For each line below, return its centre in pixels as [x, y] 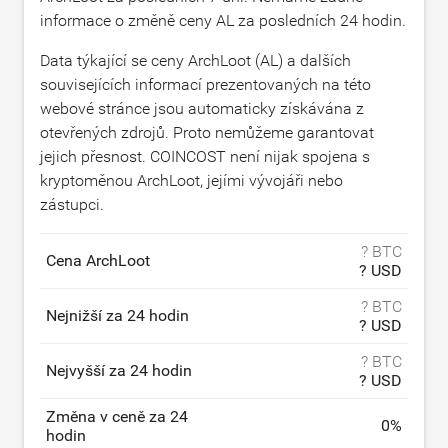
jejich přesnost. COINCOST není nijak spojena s [205, 156]
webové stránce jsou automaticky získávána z [202, 108]
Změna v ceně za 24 [117, 416]
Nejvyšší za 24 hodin [119, 370]
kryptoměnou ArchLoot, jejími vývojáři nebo [191, 180]
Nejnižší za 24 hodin [117, 315]
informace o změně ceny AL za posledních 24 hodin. [223, 20]
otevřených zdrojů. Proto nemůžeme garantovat [207, 132]
